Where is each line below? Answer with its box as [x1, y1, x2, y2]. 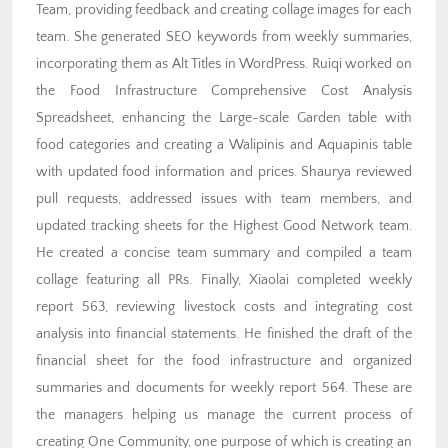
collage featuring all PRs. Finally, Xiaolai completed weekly [36, 272, 412, 289]
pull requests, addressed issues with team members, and [36, 191, 412, 208]
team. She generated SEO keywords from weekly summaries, [36, 29, 412, 46]
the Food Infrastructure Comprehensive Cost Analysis [36, 83, 412, 100]
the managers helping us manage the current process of [36, 407, 412, 424]
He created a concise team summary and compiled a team [36, 245, 412, 262]
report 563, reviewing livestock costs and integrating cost [36, 299, 412, 316]
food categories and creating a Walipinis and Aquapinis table [36, 137, 412, 154]
